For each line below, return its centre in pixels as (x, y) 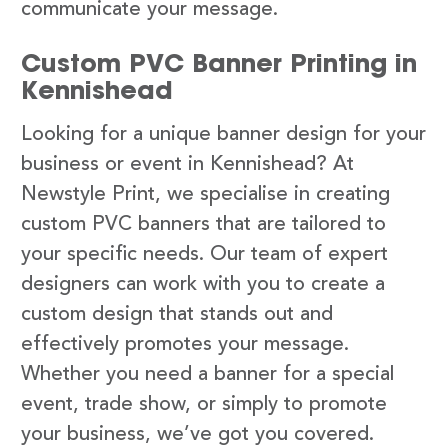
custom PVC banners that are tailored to (203, 224)
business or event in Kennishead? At (187, 164)
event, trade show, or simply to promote (204, 404)
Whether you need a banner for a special (207, 374)
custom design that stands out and (177, 314)
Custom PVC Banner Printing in (219, 62)
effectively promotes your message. (185, 344)
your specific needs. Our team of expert (204, 254)
